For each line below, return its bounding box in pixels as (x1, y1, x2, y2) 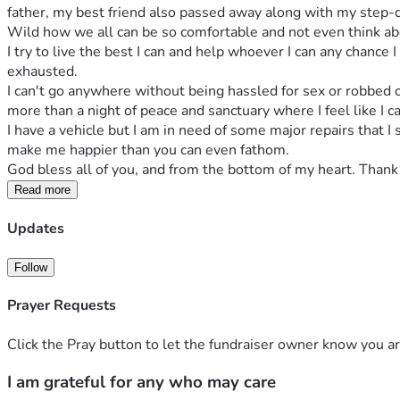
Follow (14, 260, 47, 274)
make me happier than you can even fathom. (7, 140, 293, 161)
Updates (7, 218, 64, 238)
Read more (14, 183, 71, 197)
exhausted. (7, 62, 81, 82)
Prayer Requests (7, 296, 116, 316)
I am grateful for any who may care (7, 371, 276, 395)
